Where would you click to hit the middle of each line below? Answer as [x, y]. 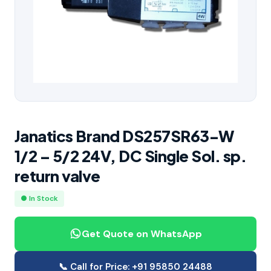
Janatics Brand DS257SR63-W [124, 135]
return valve [57, 175]
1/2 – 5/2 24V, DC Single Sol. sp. [131, 155]
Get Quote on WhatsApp [142, 233]
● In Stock [39, 198]
